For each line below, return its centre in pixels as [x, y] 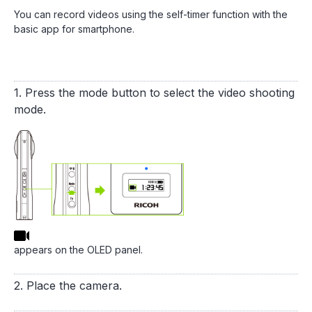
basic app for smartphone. [74, 29]
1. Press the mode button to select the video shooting [154, 93]
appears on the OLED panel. [78, 250]
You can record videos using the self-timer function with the [151, 14]
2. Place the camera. [68, 286]
